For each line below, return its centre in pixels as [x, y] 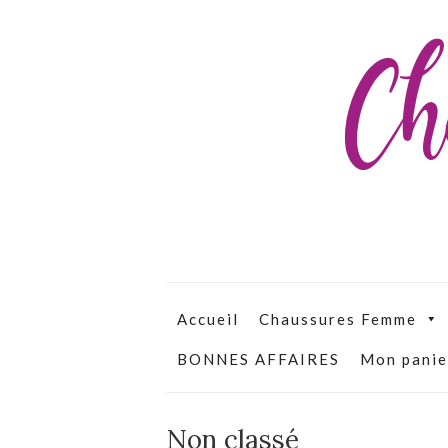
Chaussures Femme [338, 319]
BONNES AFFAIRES [258, 359]
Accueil [208, 319]
